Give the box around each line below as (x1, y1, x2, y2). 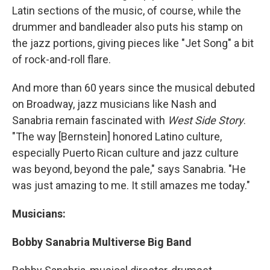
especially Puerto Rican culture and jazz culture (12, 146, 239, 159)
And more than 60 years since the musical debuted (12, 81, 255, 94)
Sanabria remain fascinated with (12, 114, 168, 127)
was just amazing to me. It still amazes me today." (12, 179, 250, 192)
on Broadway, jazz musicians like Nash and (12, 98, 216, 110)
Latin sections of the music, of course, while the (12, 4, 241, 17)
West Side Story (168, 114, 243, 127)
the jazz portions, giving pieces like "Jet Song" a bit (12, 37, 254, 49)
